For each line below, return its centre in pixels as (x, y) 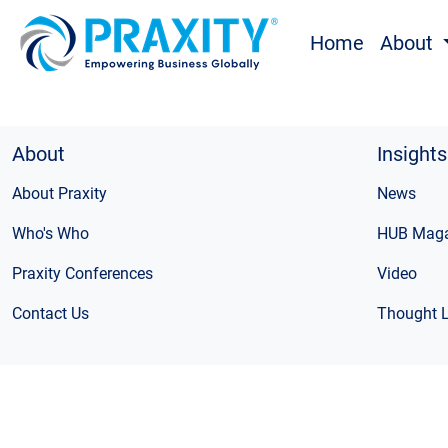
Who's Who (50, 233)
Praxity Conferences (82, 273)
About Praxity (59, 193)
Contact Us (50, 313)
